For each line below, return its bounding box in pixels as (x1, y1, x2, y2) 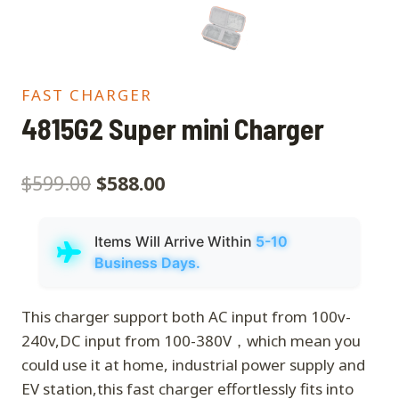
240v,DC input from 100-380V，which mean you (21, 330, 361, 352)
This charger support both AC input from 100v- (21, 306, 351, 328)
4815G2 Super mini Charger (21, 110, 324, 145)
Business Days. (94, 254, 200, 273)
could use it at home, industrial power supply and (21, 354, 365, 376)
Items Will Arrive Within (94, 232, 256, 251)
